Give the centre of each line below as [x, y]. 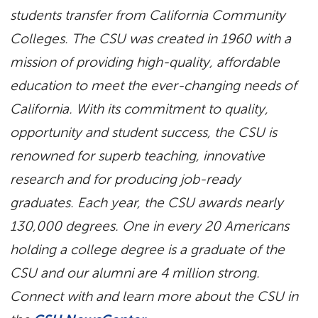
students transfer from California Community [148, 15]
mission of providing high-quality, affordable [145, 62]
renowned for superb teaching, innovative [138, 155]
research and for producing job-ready [126, 179]
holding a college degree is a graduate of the [148, 249]
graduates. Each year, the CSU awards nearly [147, 202]
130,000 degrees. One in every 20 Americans [150, 226]
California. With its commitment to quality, [139, 109]
